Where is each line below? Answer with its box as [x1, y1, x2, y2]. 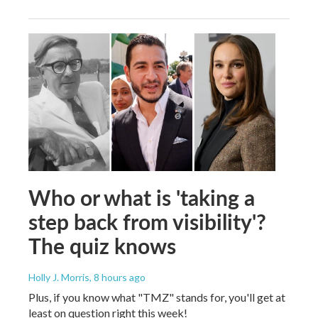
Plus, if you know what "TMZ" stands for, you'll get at [28, 290, 285, 304]
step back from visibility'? [28, 206, 266, 236]
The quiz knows [28, 230, 176, 261]
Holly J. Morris [28, 270, 89, 283]
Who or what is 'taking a [28, 182, 255, 212]
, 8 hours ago [89, 270, 146, 283]
